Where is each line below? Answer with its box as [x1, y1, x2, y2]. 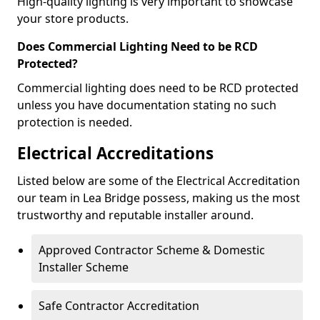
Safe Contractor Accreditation [39, 298, 199, 314]
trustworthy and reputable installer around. [17, 207, 254, 224]
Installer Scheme [39, 259, 129, 276]
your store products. [17, 11, 129, 27]
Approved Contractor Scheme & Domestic [39, 242, 265, 259]
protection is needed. [17, 114, 132, 131]
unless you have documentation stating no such [17, 97, 276, 114]
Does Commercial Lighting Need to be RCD [17, 39, 258, 55]
